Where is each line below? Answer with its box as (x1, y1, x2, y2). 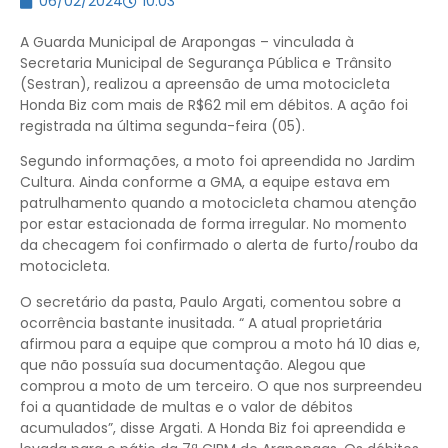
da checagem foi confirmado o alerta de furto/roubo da (20, 235, 418, 256)
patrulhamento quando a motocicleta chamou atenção (20, 193, 417, 214)
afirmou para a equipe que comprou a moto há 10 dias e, (20, 333, 420, 354)
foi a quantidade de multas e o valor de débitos (20, 396, 353, 417)
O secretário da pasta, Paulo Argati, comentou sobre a (20, 291, 401, 312)
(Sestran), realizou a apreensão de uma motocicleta (20, 74, 390, 94)
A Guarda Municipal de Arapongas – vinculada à (20, 32, 354, 52)
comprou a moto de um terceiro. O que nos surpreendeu (20, 375, 422, 396)
